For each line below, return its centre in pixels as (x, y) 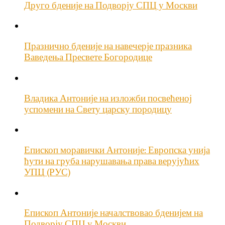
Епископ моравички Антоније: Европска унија (117, 150)
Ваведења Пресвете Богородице (88, 58)
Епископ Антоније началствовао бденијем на (114, 213)
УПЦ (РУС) (47, 172)
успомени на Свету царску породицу (98, 109)
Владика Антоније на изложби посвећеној (108, 98)
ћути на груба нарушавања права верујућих (112, 161)
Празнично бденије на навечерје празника (108, 46)
